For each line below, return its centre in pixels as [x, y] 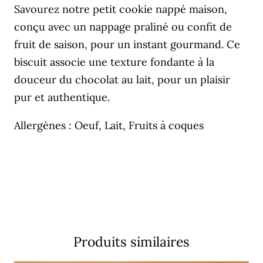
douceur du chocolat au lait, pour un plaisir [122, 80]
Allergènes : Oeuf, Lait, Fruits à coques [109, 126]
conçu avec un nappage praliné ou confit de [123, 27]
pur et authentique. [62, 97]
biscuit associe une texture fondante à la [114, 62]
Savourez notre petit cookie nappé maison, [121, 9]
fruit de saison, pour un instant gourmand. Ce [127, 45]
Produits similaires [131, 242]
